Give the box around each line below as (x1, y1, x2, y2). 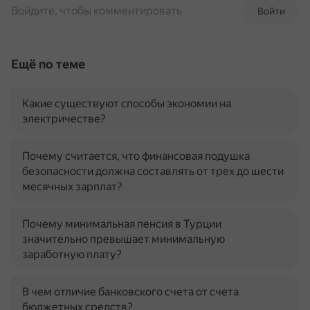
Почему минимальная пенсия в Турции (22, 217, 221, 230)
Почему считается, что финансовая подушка (22, 149, 250, 163)
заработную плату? (22, 248, 122, 261)
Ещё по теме (11, 57, 85, 71)
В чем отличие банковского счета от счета (22, 285, 239, 298)
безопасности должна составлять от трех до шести (22, 165, 284, 178)
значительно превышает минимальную (22, 232, 225, 246)
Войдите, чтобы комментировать (11, 4, 182, 17)
